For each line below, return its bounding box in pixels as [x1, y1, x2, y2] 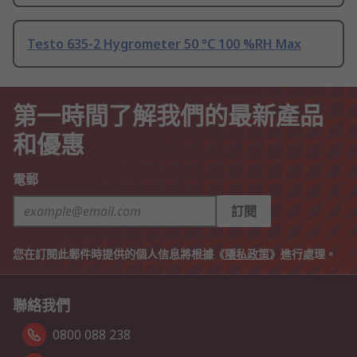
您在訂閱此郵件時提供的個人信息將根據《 [13, 246, 225, 262]
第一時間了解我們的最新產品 [13, 96, 324, 132]
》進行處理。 [269, 246, 336, 262]
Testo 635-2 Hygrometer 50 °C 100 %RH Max [27, 35, 301, 53]
